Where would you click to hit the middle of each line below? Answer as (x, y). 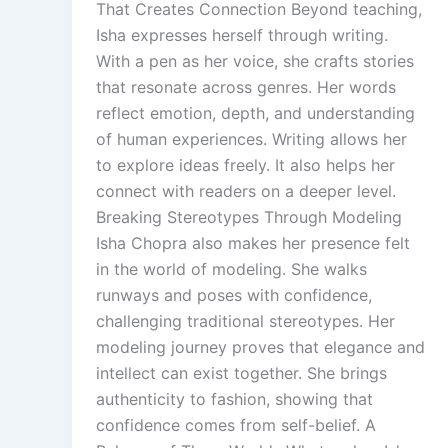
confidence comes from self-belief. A (236, 424)
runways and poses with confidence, (234, 294)
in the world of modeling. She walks (231, 268)
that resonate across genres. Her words (246, 86)
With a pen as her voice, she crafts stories (255, 60)
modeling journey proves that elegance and (260, 346)
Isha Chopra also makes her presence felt (253, 242)
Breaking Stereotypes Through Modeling (249, 216)
